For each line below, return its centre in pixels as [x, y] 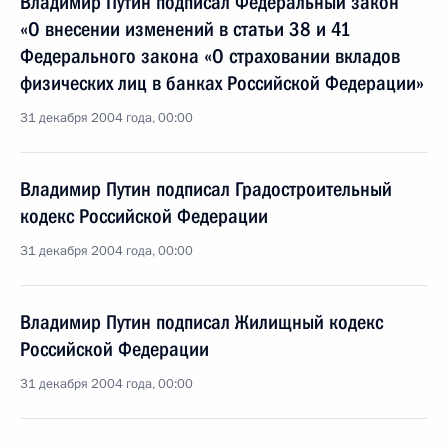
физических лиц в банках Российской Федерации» [222, 83]
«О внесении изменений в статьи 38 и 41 [185, 29]
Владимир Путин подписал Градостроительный [206, 189]
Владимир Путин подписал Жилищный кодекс [201, 322]
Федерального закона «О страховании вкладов [210, 56]
